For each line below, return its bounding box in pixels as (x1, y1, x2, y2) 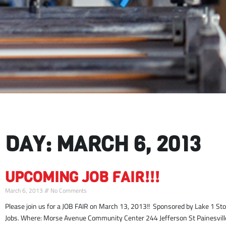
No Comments (49, 186, 87, 195)
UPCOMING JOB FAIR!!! (5, 167, 159, 187)
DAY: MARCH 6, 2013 (5, 130, 200, 158)
